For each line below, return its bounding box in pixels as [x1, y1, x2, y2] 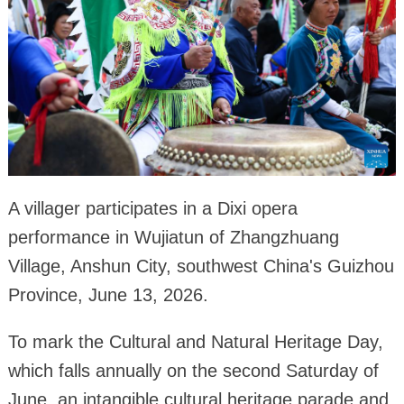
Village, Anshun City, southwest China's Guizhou [7, 256, 394, 277]
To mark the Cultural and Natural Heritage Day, [7, 332, 383, 353]
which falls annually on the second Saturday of [7, 361, 379, 381]
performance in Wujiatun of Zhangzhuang [7, 227, 339, 248]
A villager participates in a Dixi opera [7, 198, 298, 219]
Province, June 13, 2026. [7, 285, 208, 306]
